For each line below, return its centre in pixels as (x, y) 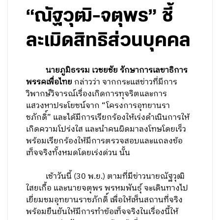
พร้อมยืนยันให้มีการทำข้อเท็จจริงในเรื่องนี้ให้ (102, 212)
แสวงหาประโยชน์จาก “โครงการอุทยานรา (98, 106)
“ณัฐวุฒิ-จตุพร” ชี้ (100, 16)
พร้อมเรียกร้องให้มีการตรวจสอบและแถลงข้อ (105, 141)
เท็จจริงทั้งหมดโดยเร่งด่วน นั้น (78, 153)
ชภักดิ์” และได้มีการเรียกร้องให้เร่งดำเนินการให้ (108, 118)
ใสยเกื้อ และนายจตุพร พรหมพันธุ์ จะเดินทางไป (107, 188)
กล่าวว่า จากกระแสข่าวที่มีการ (126, 82)
